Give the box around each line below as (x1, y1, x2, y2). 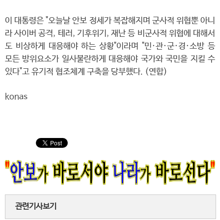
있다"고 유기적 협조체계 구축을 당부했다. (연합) (5, 67, 167, 77)
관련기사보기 (15, 202, 56, 211)
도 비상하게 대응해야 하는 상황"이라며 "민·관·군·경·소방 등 (5, 42, 215, 51)
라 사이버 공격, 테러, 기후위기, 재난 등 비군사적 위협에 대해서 (5, 29, 215, 38)
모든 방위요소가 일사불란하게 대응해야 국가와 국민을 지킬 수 (5, 55, 215, 64)
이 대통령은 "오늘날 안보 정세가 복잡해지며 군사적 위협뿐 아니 (5, 16, 215, 26)
